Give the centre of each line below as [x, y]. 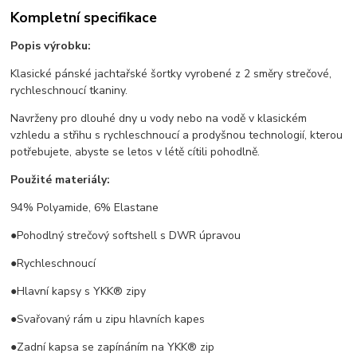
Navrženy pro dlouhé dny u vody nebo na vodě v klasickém [159, 119]
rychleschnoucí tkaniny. [69, 91]
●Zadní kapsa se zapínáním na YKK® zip [116, 347]
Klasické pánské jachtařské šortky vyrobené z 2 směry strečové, [171, 74]
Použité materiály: [61, 180]
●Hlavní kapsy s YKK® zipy [78, 292]
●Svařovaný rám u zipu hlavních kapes [108, 320]
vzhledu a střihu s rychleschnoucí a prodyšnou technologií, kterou [177, 135]
